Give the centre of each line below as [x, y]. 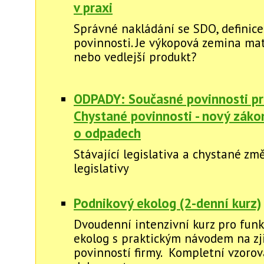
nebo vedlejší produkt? [135, 57]
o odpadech [107, 133]
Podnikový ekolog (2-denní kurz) [167, 203]
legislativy [103, 168]
